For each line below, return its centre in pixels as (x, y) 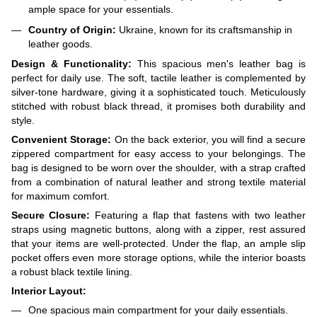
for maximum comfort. (60, 196)
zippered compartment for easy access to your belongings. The (158, 154)
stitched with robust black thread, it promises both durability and (158, 106)
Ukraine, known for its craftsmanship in (204, 29)
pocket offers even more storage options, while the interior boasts (158, 258)
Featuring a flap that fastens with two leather (198, 215)
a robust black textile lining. (72, 272)
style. (23, 121)
